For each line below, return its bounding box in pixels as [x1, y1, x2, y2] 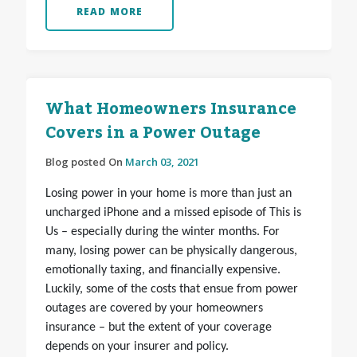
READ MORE [76, 5, 143, 19]
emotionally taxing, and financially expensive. [45, 264, 280, 277]
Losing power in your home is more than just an [45, 187, 292, 201]
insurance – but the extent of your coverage [45, 321, 272, 335]
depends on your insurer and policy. [45, 340, 229, 354]
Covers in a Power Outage [45, 117, 261, 150]
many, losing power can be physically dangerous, [45, 245, 297, 258]
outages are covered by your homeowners [45, 302, 263, 316]
